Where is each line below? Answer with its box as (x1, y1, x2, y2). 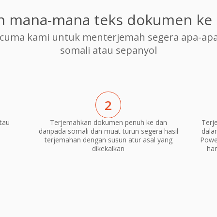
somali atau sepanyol (60, 43, 157, 57)
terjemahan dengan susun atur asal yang (44, 135, 172, 145)
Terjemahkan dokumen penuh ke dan (49, 118, 167, 127)
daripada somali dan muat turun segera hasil (38, 126, 178, 136)
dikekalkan (92, 144, 124, 154)
